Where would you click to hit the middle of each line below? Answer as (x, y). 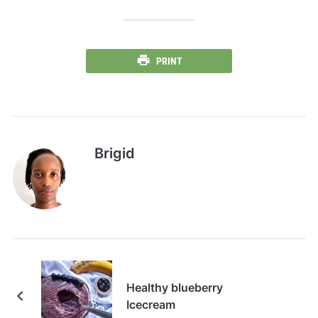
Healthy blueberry (174, 287)
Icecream (150, 304)
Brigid (114, 153)
